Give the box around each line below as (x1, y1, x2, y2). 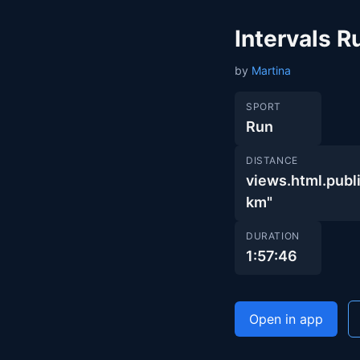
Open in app (249, 311, 323, 327)
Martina (252, 63, 291, 77)
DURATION (246, 230, 300, 242)
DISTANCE (246, 154, 298, 166)
